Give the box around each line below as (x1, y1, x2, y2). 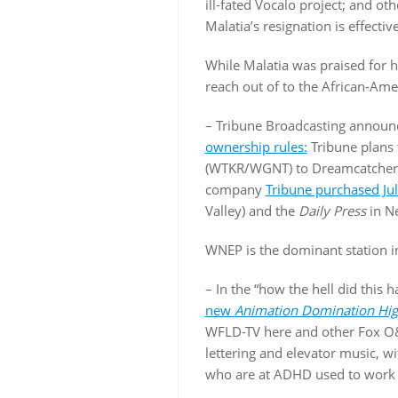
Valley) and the (204, 202, 298, 219)
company (204, 180, 266, 198)
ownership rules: (204, 138, 307, 155)
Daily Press (298, 202, 366, 219)
